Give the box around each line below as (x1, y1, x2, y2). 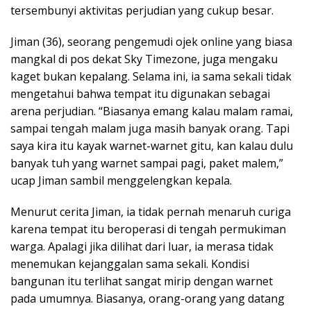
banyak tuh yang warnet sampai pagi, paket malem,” (10, 155, 283, 171)
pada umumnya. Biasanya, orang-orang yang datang (10, 291, 285, 307)
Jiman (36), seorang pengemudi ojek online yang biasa (10, 34, 292, 50)
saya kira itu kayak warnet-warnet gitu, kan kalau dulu (10, 138, 293, 154)
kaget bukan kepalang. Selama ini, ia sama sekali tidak (10, 69, 292, 85)
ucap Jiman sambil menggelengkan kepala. (10, 173, 232, 189)
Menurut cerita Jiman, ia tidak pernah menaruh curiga (10, 204, 291, 220)
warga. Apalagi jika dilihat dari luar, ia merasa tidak (10, 239, 274, 255)
